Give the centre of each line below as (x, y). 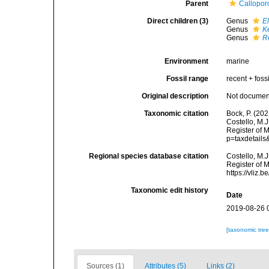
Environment (187, 61)
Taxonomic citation (177, 113)
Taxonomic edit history (170, 190)
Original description (175, 96)
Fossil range (188, 79)
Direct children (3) (178, 21)
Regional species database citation (149, 156)
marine (238, 61)
